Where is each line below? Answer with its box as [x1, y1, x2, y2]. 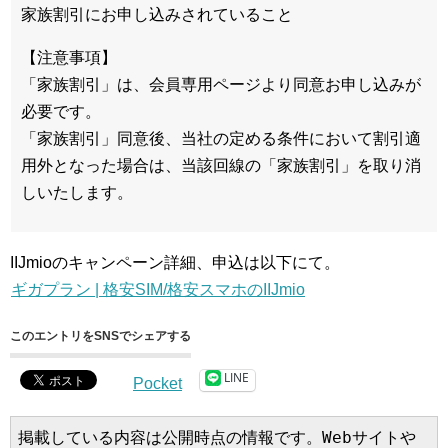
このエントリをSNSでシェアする [10, 328, 191, 343]
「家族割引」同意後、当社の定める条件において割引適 [21, 129, 421, 147]
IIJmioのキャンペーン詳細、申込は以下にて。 [10, 253, 340, 271]
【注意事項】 [21, 48, 117, 66]
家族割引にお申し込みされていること [21, 5, 293, 23]
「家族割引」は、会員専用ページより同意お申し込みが [21, 75, 421, 93]
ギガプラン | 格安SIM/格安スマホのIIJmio [11, 280, 305, 298]
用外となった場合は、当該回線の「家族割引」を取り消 [21, 156, 421, 174]
